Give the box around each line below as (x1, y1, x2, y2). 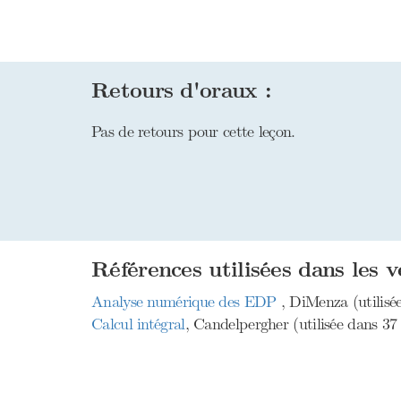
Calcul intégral (91, 314, 185, 334)
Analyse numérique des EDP (91, 292, 281, 311)
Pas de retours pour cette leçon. (91, 122, 295, 141)
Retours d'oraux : (91, 78, 272, 104)
